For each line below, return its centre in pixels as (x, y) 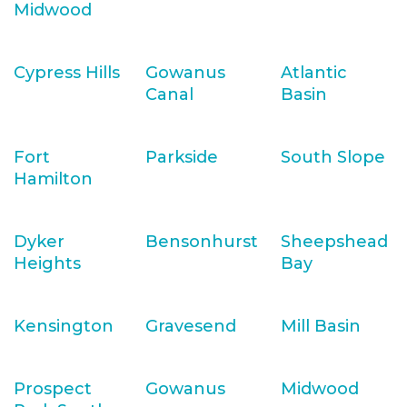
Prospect (53, 389)
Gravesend (191, 326)
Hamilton (53, 179)
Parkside (182, 157)
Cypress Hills (67, 73)
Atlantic (314, 73)
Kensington (64, 326)
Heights (47, 263)
